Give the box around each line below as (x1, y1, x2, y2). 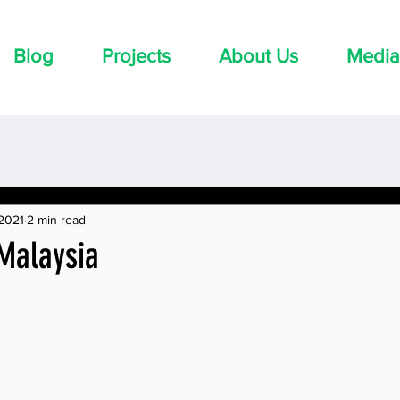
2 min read (27, 212, 86, 227)
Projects (102, 46, 171, 66)
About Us (219, 46, 298, 66)
